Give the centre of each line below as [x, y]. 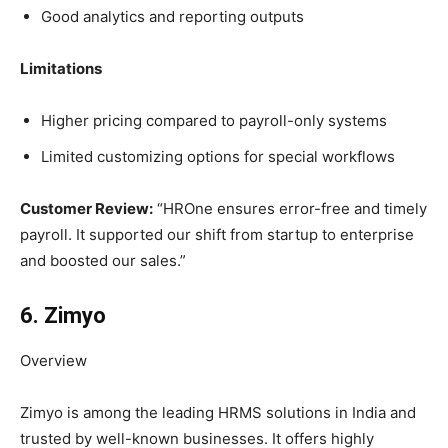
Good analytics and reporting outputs [172, 17]
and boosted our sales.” [103, 261]
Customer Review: [86, 209]
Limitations [61, 69]
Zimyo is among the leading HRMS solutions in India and [218, 413]
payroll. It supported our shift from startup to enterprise [217, 235]
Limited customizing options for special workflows [218, 157]
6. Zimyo [63, 316]
